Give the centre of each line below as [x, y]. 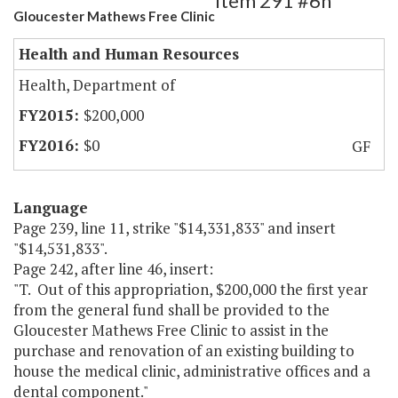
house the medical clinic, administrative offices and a [192, 371]
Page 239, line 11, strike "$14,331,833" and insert [175, 228]
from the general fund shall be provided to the [171, 310]
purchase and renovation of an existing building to [184, 351]
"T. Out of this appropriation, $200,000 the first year [191, 290]
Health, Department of [97, 85]
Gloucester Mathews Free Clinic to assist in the [171, 330]
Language [51, 208]
